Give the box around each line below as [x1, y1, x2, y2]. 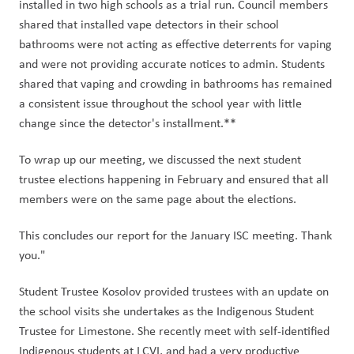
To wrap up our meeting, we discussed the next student [19, 151, 301, 168]
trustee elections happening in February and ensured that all [19, 171, 329, 187]
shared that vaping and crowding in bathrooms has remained [19, 75, 332, 92]
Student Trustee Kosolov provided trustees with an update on [19, 283, 329, 299]
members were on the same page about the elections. [19, 190, 299, 207]
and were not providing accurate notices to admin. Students [19, 55, 325, 72]
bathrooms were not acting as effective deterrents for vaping [19, 36, 332, 52]
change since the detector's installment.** [19, 115, 239, 131]
